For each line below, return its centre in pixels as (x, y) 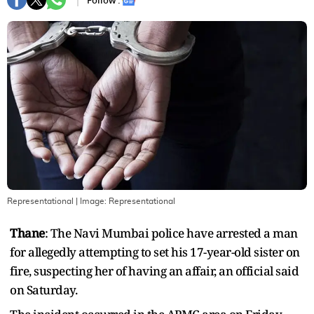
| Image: (91, 201)
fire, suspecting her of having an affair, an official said (154, 271)
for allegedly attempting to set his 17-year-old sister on (155, 252)
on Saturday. (43, 289)
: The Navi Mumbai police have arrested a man (171, 233)
